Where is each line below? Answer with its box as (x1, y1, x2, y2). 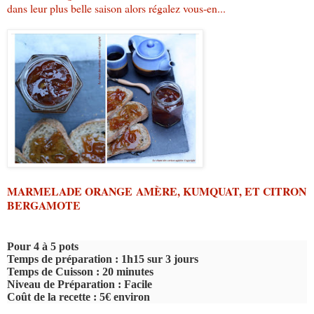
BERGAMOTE (7, 196, 81, 213)
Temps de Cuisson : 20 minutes (7, 265, 153, 278)
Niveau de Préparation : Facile (7, 278, 152, 290)
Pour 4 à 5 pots (7, 240, 78, 252)
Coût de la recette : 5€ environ (7, 290, 150, 303)
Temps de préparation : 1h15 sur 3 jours (7, 252, 198, 265)
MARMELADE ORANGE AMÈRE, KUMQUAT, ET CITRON (7, 182, 306, 199)
